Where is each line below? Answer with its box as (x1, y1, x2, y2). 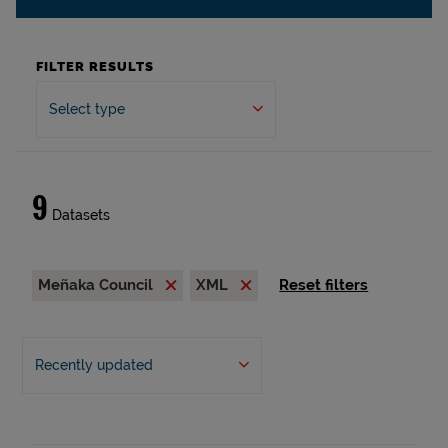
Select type (49, 101, 125, 117)
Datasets (48, 207, 110, 223)
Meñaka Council (38, 276, 157, 294)
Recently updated (34, 357, 153, 373)
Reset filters (279, 276, 369, 294)
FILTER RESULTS (36, 59, 154, 74)
